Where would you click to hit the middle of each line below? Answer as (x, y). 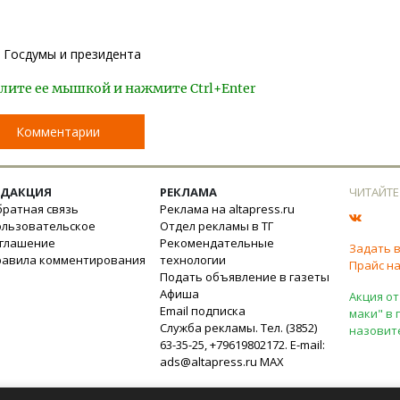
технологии (193, 260)
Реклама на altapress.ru (227, 209)
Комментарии (58, 132)
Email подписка (203, 311)
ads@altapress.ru (208, 362)
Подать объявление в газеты (245, 277)
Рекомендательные (217, 243)
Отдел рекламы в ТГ (217, 226)
